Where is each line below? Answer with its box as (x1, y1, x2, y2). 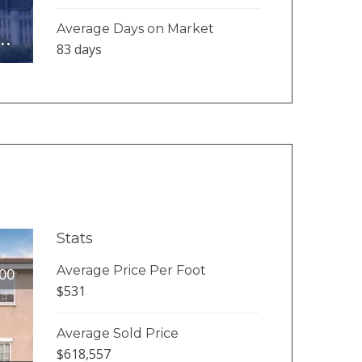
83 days (56, 40, 102, 58)
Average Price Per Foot (56, 262, 206, 278)
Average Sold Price (56, 325, 179, 341)
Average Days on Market (56, 20, 214, 36)
